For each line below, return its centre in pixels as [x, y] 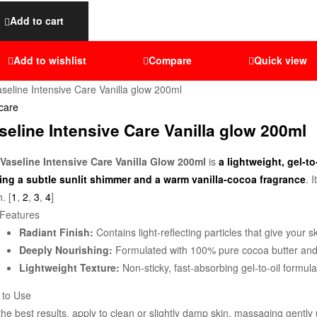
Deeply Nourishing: [66, 250]
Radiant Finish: [56, 232]
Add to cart [37, 21]
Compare [170, 60]
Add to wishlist [50, 60]
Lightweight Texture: [69, 268]
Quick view [281, 60]
